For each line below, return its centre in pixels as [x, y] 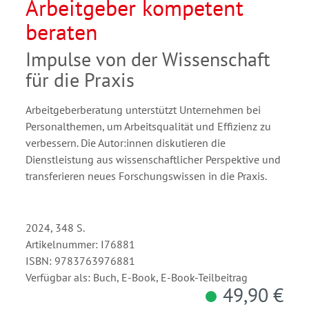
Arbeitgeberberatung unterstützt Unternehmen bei [143, 110]
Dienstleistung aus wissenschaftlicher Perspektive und [153, 160]
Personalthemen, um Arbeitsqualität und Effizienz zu [148, 127]
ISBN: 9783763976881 [80, 261]
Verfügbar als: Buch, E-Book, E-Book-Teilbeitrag [137, 278]
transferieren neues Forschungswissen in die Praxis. [146, 176]
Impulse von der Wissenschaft [148, 59]
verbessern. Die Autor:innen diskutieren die [126, 143]
